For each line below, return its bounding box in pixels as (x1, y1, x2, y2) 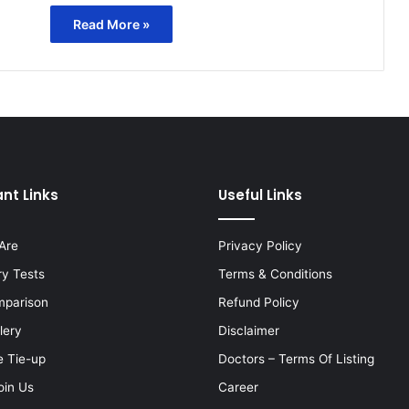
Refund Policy (218, 294, 299, 309)
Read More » (73, 16, 150, 32)
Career (218, 379, 258, 394)
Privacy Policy (218, 237, 302, 253)
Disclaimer (218, 322, 279, 338)
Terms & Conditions (218, 266, 332, 281)
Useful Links (218, 184, 302, 204)
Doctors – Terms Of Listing (218, 351, 374, 366)
